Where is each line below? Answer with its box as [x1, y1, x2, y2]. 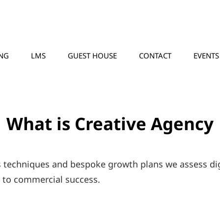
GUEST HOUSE [68, 51, 117, 60]
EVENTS [193, 51, 219, 60]
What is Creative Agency [6, 112, 214, 135]
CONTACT [139, 51, 171, 60]
